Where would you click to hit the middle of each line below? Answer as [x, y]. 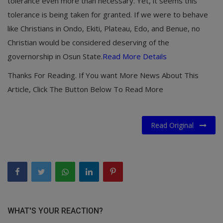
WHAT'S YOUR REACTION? [55, 211]
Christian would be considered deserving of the [88, 42]
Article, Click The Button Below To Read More [85, 89]
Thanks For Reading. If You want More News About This [103, 75]
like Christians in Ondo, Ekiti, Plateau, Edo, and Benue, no [104, 28]
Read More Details [135, 56]
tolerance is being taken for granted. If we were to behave [108, 14]
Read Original [175, 125]
